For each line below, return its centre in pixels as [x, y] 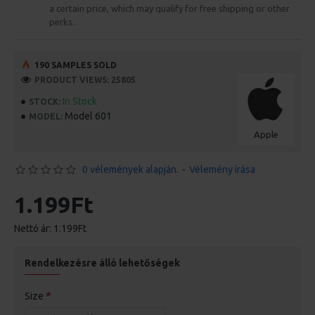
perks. [62, 22]
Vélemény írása [222, 169]
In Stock [80, 101]
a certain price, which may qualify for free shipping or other [169, 8]
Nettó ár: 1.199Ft [50, 229]
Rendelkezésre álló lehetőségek [102, 263]
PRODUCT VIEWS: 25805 [85, 79]
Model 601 [88, 116]
